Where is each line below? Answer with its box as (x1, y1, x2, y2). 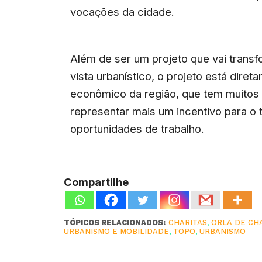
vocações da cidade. (70, 5, 175, 19)
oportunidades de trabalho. (70, 122, 205, 135)
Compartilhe (64, 175, 129, 188)
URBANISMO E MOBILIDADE (64, 226, 170, 236)
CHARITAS (168, 218, 208, 227)
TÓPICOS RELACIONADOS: (64, 218, 166, 227)
